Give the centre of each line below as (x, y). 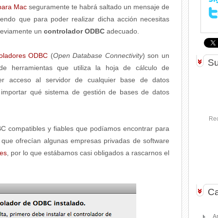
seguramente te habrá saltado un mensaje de (98, 7)
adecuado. (122, 31)
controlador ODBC (74, 31)
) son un (156, 55)
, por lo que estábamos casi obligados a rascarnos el (88, 153)
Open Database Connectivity (98, 55)
